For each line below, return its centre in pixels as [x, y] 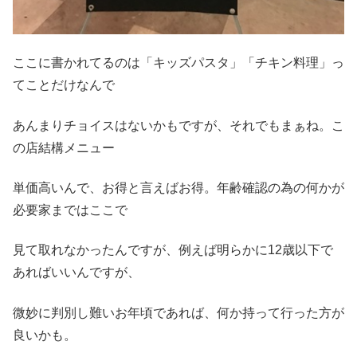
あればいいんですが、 [76, 273]
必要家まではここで [70, 210]
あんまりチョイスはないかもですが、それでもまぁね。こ [178, 125]
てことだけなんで [64, 85]
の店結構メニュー [64, 147]
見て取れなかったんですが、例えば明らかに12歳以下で [173, 250]
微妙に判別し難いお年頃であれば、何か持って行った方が [178, 312]
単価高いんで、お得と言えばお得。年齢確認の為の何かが [178, 188]
